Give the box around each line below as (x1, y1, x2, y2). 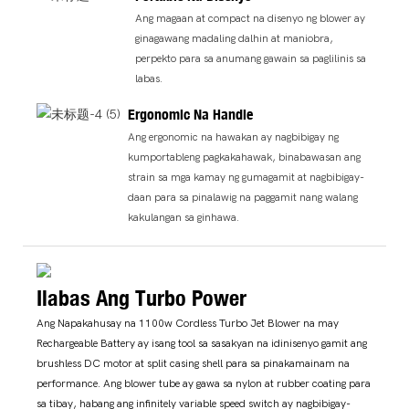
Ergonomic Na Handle (128, 104, 254, 123)
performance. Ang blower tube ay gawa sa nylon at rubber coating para (37, 377, 371, 391)
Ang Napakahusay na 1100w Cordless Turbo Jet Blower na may (37, 317, 339, 330)
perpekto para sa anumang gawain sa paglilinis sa (135, 52, 367, 66)
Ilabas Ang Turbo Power (37, 283, 246, 311)
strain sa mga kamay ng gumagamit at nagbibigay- (128, 170, 365, 184)
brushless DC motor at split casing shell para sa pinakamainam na (37, 357, 350, 371)
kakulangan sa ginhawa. (128, 210, 240, 224)
